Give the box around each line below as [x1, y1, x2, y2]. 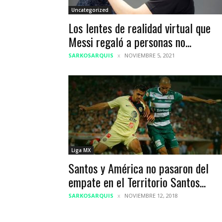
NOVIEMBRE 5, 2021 [124, 52, 175, 59]
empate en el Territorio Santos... [68, 173, 206, 191]
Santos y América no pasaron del [68, 159, 209, 177]
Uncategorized [71, 6, 109, 13]
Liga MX [71, 147, 91, 154]
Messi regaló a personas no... [68, 33, 191, 51]
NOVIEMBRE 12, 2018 [124, 192, 178, 199]
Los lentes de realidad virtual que [68, 19, 211, 37]
